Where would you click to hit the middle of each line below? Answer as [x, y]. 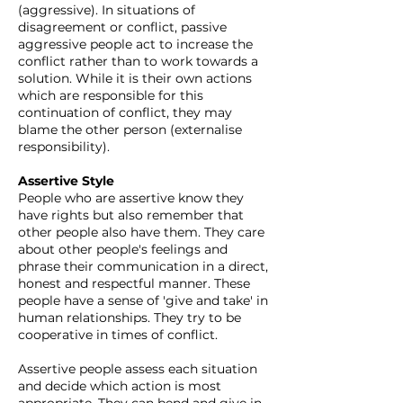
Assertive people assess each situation [138, 369]
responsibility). [64, 147]
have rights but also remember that [131, 215]
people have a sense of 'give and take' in [143, 300]
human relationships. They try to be [130, 318]
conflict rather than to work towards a [138, 61]
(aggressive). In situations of [107, 10]
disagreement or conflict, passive [122, 27]
